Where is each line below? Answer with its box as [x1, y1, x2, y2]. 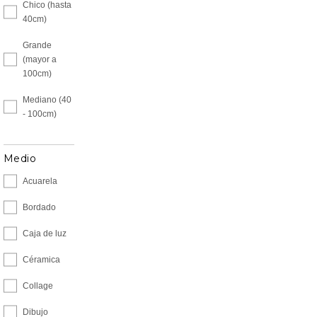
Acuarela [23, 176, 57, 186]
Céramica [23, 255, 60, 265]
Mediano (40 [23, 95, 71, 105]
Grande [23, 40, 52, 50]
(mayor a [23, 54, 57, 64]
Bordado [23, 202, 56, 212]
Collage [23, 281, 53, 291]
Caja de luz [23, 229, 67, 238]
